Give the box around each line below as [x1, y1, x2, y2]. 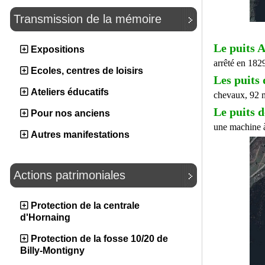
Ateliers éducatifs [31, 87, 109, 97]
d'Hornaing [20, 212, 70, 222]
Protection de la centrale [31, 201, 140, 211]
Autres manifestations [31, 130, 130, 140]
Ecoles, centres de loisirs [31, 66, 143, 76]
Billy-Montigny [20, 245, 85, 256]
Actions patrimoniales [14, 169, 125, 182]
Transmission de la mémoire [14, 12, 161, 25]
